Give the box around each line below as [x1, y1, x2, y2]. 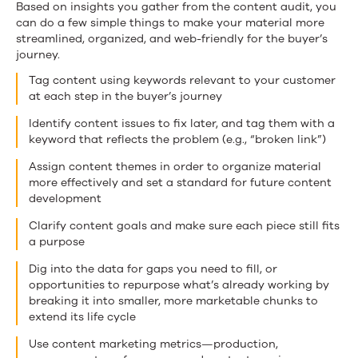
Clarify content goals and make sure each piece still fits [29, 217, 340, 233]
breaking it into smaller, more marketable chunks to [29, 292, 318, 308]
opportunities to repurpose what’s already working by [29, 276, 329, 292]
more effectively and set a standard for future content [29, 174, 332, 190]
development [29, 190, 101, 206]
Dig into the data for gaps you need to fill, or [29, 261, 277, 276]
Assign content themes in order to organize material [29, 158, 321, 174]
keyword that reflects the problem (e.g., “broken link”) [29, 131, 326, 147]
